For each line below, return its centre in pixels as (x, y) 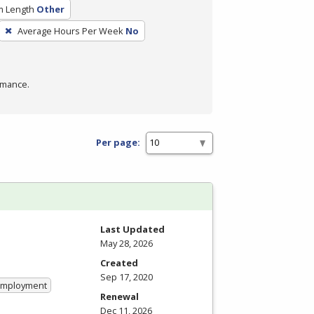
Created (119, 262)
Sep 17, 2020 (127, 277)
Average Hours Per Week (70, 30)
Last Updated (132, 229)
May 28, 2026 (127, 243)
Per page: (118, 143)
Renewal (120, 296)
